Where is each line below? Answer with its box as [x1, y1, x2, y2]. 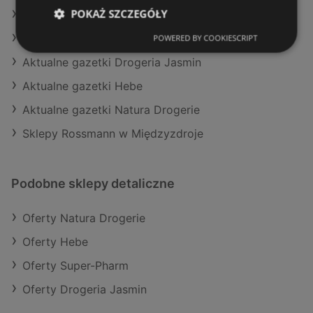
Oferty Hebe [22, 235, 88, 249]
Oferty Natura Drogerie [22, 211, 145, 226]
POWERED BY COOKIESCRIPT [153, 32, 258, 43]
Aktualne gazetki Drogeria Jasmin [22, 55, 201, 70]
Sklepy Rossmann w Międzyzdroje [22, 126, 203, 141]
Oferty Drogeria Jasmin [22, 282, 147, 297]
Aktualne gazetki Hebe [22, 79, 143, 94]
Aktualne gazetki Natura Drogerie [22, 103, 200, 117]
